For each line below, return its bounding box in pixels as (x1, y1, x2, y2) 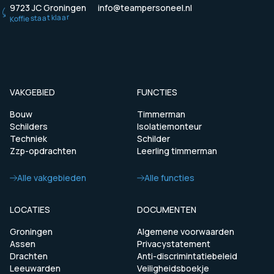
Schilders (10, 120, 48, 133)
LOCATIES (10, 204, 50, 216)
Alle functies (144, 172, 194, 184)
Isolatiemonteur (137, 120, 202, 133)
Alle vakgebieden (17, 172, 86, 184)
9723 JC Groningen (10, 2, 86, 14)
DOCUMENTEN (137, 204, 196, 216)
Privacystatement (137, 238, 210, 250)
